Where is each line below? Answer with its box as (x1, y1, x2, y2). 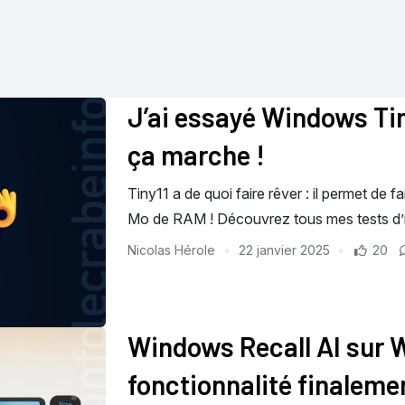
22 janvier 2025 (238, 242, 330, 259)
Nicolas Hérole (127, 242, 219, 259)
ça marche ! (127, 138, 265, 172)
